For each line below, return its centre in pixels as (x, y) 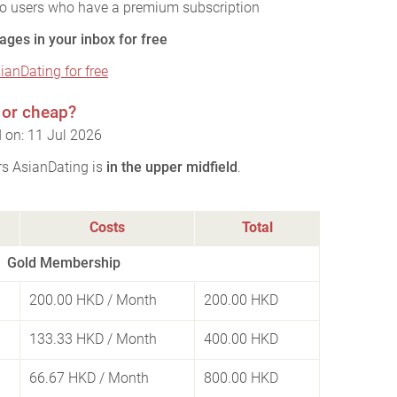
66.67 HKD (62, 378)
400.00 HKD (241, 339)
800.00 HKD (241, 378)
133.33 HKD (66, 339)
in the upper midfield (172, 167)
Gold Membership (63, 263)
